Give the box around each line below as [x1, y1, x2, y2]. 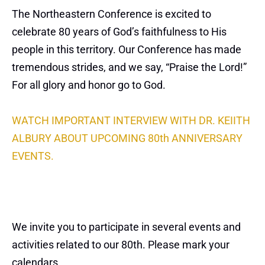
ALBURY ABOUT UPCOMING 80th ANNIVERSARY [12, 132, 243, 145]
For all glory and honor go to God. [12, 79, 166, 92]
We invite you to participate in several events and [12, 221, 241, 234]
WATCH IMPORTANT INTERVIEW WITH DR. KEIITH [12, 114, 250, 127]
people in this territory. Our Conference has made [12, 43, 241, 56]
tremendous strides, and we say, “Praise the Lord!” [12, 61, 247, 74]
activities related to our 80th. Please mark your [12, 238, 230, 251]
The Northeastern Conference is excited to [12, 8, 211, 21]
